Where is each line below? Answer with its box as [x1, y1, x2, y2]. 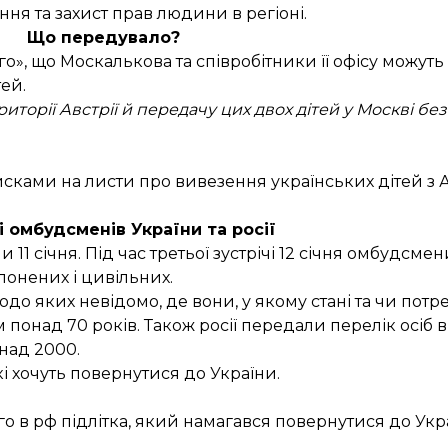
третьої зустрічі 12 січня [150, 244, 343, 263]
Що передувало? [26, 28, 180, 47]
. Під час [78, 244, 150, 263]
